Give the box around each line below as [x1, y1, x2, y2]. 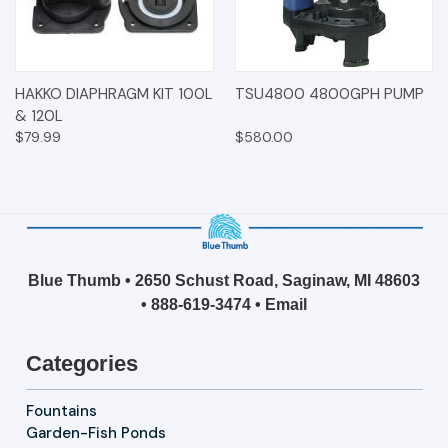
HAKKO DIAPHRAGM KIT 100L [15, 83, 213, 104]
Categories [25, 350, 138, 376]
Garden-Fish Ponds [25, 422, 166, 443]
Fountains [25, 400, 97, 421]
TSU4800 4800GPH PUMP [234, 83, 424, 104]
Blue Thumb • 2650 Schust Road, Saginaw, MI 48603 [28, 271, 420, 289]
